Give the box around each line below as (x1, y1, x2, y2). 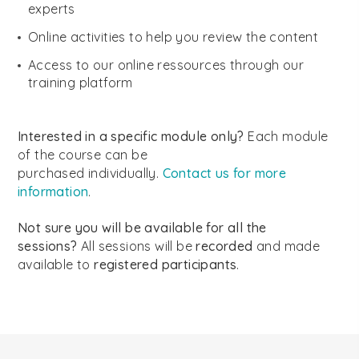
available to (18, 256, 95, 272)
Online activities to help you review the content (28, 29, 319, 45)
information (18, 184, 89, 200)
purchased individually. (18, 165, 163, 181)
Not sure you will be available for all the (18, 220, 267, 236)
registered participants (94, 256, 237, 272)
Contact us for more (162, 165, 287, 181)
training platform (28, 75, 133, 91)
